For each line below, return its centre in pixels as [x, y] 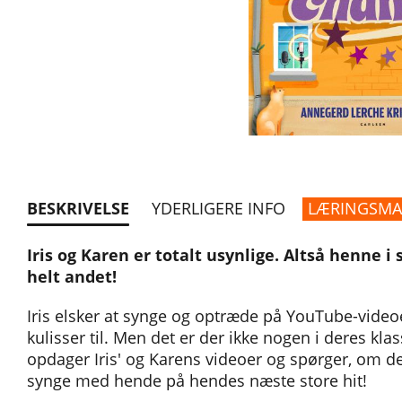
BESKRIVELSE [78, 208]
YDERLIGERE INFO [218, 208]
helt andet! [72, 276]
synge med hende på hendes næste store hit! [197, 380]
